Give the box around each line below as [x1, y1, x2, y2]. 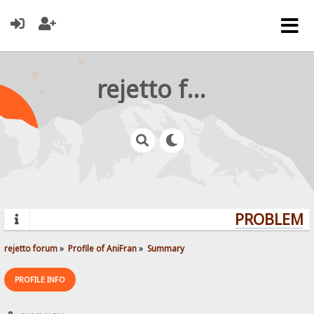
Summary [147, 242, 185, 254]
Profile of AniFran [68, 242, 137, 254]
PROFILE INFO [15, 273, 66, 285]
